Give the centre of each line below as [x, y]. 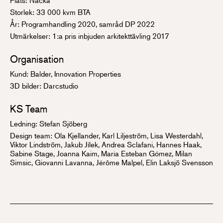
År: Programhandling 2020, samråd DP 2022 [82, 23]
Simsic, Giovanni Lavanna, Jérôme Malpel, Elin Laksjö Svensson [111, 162]
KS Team [29, 109]
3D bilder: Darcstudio [44, 85]
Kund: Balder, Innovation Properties [65, 73]
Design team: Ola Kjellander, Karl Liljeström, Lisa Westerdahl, [107, 135]
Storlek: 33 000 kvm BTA [50, 11]
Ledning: [25, 123]
